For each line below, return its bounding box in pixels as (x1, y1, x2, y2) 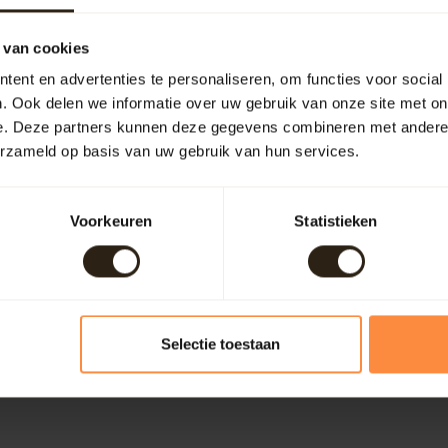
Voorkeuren (70, 212, 152, 230)
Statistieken (294, 212, 378, 230)
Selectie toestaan (161, 335, 281, 353)
